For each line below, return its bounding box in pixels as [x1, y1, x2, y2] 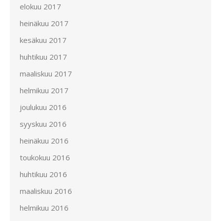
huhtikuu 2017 [20, 51, 67, 62]
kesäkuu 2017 [20, 35, 67, 45]
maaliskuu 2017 [20, 68, 72, 78]
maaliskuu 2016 [20, 185, 72, 196]
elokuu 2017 [20, 1, 61, 11]
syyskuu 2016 [20, 118, 67, 129]
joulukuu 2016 [20, 102, 67, 112]
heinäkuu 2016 [20, 135, 69, 146]
